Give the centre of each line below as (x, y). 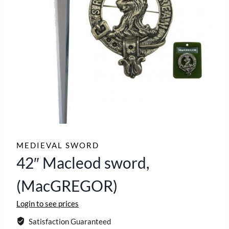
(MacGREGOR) (67, 186)
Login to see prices (48, 204)
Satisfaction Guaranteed (69, 222)
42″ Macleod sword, (83, 163)
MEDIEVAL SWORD (58, 145)
